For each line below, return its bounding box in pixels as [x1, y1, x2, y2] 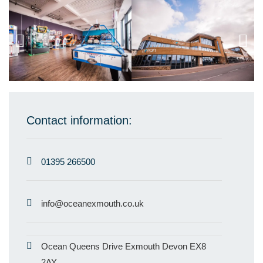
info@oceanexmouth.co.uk [41, 198, 144, 208]
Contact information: [26, 114, 132, 127]
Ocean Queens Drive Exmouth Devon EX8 [41, 241, 206, 251]
